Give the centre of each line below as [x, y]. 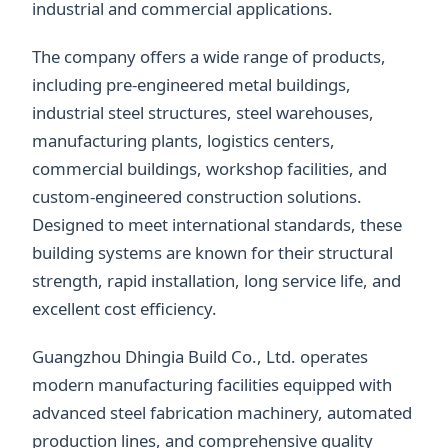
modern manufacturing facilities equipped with [212, 385]
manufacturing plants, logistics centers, [183, 141]
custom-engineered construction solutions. [197, 197]
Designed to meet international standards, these [217, 225]
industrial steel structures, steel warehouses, [203, 113]
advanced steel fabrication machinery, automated [222, 413]
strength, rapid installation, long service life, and [216, 281]
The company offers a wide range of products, [209, 57]
